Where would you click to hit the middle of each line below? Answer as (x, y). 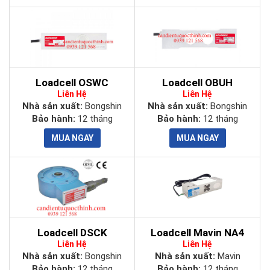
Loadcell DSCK (72, 233)
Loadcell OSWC (72, 83)
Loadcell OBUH (197, 83)
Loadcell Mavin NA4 (197, 233)
